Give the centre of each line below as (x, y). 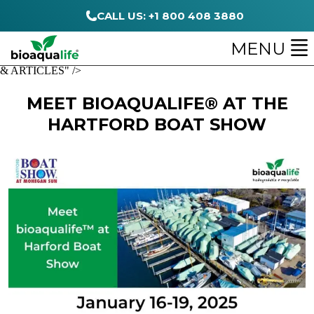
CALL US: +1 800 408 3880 (170, 16)
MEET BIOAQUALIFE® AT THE (157, 103)
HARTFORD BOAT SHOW (157, 124)
